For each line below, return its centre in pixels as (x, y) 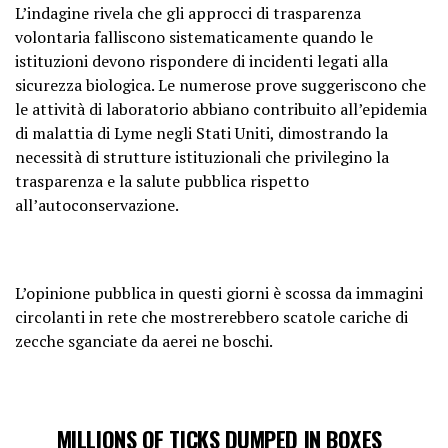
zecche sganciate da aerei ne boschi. (144, 340)
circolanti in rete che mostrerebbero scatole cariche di (211, 316)
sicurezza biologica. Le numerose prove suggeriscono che (220, 84)
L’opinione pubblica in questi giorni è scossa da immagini (219, 292)
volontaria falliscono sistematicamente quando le (194, 36)
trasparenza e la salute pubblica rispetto (162, 180)
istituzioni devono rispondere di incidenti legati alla (201, 60)
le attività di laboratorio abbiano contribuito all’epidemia (221, 108)
